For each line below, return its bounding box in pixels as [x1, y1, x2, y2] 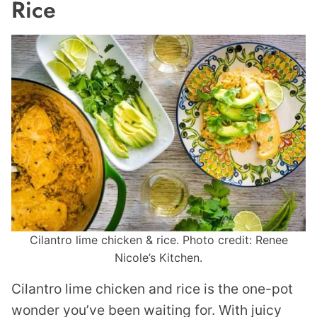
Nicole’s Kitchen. [115, 250, 202, 265]
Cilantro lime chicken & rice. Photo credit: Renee [29, 232, 288, 247]
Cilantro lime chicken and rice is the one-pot [11, 279, 293, 297]
